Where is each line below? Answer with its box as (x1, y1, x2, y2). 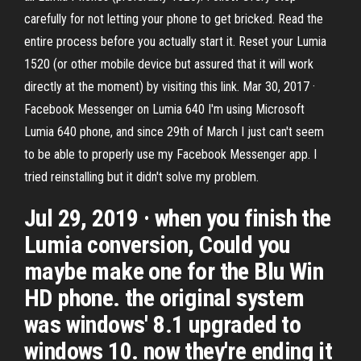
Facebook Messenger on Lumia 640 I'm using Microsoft (24, 102, 305, 117)
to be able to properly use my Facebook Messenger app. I (24, 147, 317, 162)
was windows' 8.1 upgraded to (24, 310, 301, 338)
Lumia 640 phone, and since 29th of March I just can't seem (24, 124, 324, 139)
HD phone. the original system (24, 284, 305, 312)
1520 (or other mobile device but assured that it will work (24, 56, 313, 72)
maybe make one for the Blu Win (24, 257, 323, 285)
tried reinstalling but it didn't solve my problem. (24, 169, 259, 185)
